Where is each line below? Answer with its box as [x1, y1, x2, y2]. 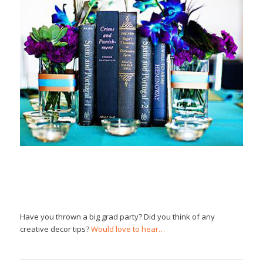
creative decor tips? [19, 224, 91, 234]
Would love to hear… [90, 224, 165, 234]
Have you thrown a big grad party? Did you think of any [19, 211, 215, 222]
